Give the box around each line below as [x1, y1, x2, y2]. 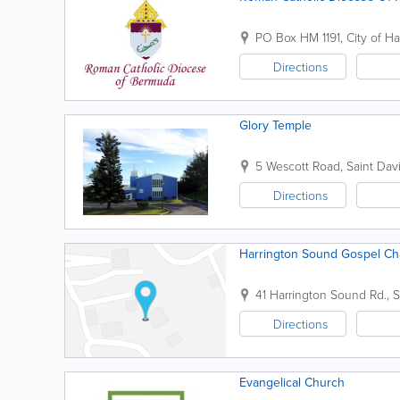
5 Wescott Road [255, 157, 340, 174]
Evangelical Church [239, 373, 345, 391]
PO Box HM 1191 [255, 29, 340, 46]
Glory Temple [239, 116, 312, 134]
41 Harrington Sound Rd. [255, 286, 387, 303]
